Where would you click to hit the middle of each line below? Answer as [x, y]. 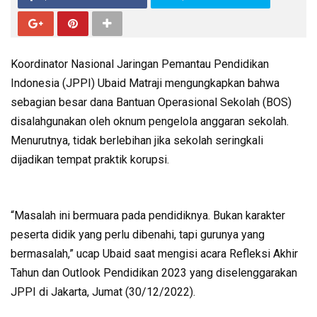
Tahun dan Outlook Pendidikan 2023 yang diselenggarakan [154, 272]
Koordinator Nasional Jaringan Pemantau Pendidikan [140, 64]
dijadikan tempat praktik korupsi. [90, 159]
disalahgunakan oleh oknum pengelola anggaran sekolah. [150, 121]
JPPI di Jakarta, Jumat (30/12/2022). [104, 292]
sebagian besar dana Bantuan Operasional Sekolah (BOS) [151, 102]
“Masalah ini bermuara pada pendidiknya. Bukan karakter [148, 215]
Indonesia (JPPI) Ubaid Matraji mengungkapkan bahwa [145, 83]
